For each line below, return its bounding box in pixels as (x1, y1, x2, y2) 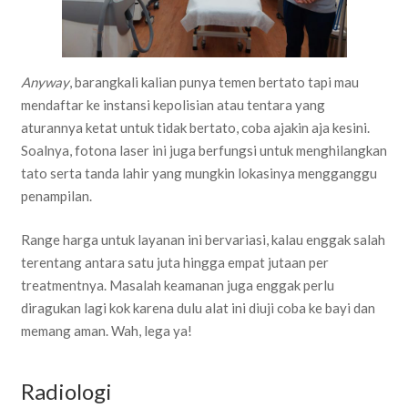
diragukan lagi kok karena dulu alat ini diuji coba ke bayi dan (20, 299, 375, 316)
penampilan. (20, 188, 92, 205)
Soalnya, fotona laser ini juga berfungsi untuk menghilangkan (20, 142, 387, 159)
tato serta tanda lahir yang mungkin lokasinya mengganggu (20, 165, 377, 182)
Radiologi (20, 378, 112, 405)
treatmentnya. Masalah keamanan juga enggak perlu (20, 276, 334, 293)
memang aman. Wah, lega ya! (20, 321, 192, 339)
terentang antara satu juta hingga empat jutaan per (20, 253, 329, 270)
